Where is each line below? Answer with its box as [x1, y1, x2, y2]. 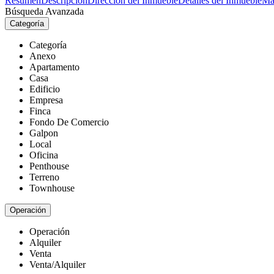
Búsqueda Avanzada [5, 6, 84, 17]
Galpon [29, 128, 58, 138]
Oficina [29, 150, 58, 160]
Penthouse [29, 161, 69, 171]
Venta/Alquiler [29, 259, 86, 270]
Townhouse [29, 183, 75, 193]
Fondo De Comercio [29, 117, 109, 127]
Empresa [29, 95, 63, 105]
